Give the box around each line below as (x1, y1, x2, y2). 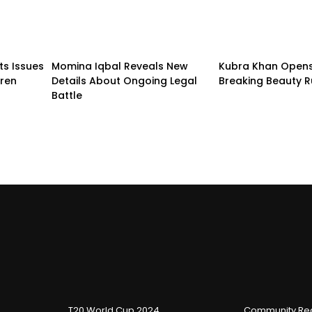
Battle (52, 88, 82, 102)
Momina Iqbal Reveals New (52, 58, 188, 73)
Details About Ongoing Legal (52, 73, 197, 88)
